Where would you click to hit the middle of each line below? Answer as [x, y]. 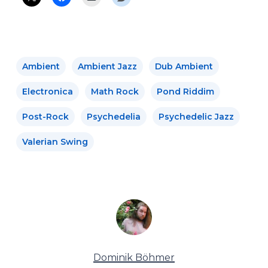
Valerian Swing [55, 142]
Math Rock [115, 92]
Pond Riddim [185, 92]
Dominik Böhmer [134, 258]
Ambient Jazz [107, 67]
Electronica [47, 92]
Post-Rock [45, 117]
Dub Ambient [184, 67]
